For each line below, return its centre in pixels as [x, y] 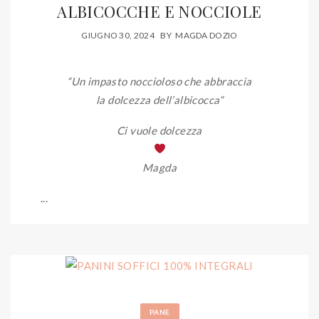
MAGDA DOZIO [206, 35]
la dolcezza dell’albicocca [158, 99]
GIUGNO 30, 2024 [118, 35]
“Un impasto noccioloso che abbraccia [159, 81]
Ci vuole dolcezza [159, 130]
